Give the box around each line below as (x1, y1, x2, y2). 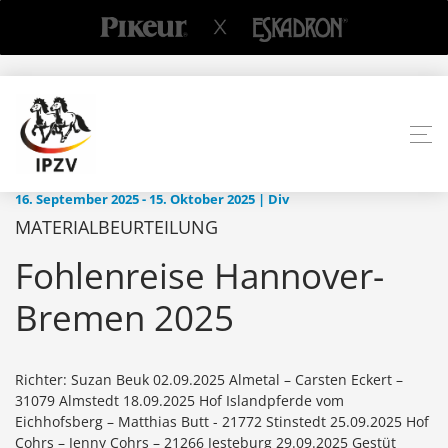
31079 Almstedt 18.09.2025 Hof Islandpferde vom (15, 391, 344, 411)
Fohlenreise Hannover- (15, 252, 384, 300)
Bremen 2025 (15, 294, 234, 342)
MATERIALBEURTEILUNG (15, 215, 218, 240)
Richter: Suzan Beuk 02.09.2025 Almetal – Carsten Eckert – (15, 370, 403, 390)
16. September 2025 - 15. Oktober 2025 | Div (15, 191, 289, 209)
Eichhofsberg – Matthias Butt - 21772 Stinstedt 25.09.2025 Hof (15, 412, 429, 432)
